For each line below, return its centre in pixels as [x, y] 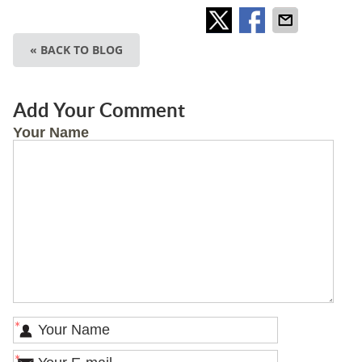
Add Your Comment [99, 111]
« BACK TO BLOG [76, 50]
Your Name [51, 133]
